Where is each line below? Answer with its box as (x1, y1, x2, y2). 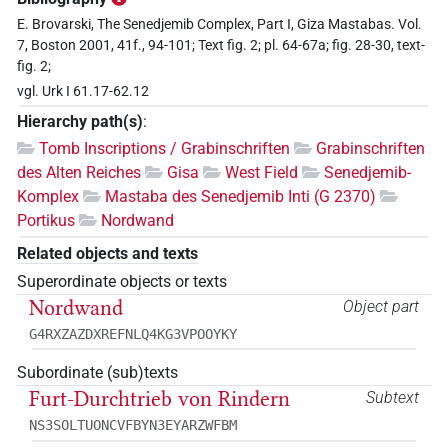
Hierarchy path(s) (17, 112, 143, 131)
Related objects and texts (17, 243, 198, 263)
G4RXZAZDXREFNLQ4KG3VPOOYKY (29, 325, 237, 342)
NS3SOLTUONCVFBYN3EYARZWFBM (29, 417, 237, 434)
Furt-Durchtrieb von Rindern (29, 386, 290, 413)
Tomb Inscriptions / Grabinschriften (39, 139, 290, 159)
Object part (343, 296, 419, 316)
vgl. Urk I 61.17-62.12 (17, 82, 149, 100)
